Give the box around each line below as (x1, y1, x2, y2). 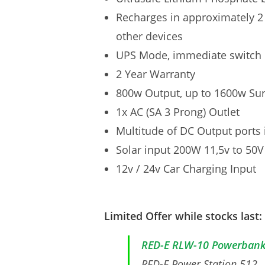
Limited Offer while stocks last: (104, 209, 262, 223)
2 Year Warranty (116, 67, 195, 81)
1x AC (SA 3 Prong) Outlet (116, 105, 240, 119)
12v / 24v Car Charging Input (116, 161, 256, 176)
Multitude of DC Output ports (116, 124, 264, 138)
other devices (116, 29, 183, 43)
